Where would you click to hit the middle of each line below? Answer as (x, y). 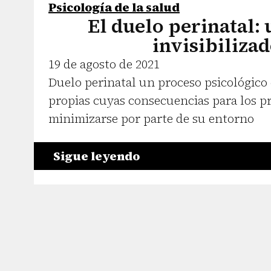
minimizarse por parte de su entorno (151, 118)
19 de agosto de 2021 (104, 64)
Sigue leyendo (96, 156)
